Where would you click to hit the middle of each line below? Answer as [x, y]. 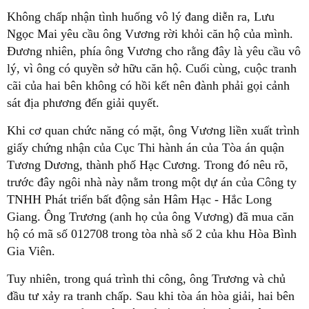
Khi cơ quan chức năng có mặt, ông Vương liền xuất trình [153, 131]
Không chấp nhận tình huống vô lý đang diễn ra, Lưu [141, 17]
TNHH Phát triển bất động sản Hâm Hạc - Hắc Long [139, 200]
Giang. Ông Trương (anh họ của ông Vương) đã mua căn [150, 217]
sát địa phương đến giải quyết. [83, 103]
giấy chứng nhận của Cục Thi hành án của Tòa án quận [146, 148]
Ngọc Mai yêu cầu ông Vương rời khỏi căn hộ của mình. [150, 34]
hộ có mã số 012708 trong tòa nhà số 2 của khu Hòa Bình [152, 234]
